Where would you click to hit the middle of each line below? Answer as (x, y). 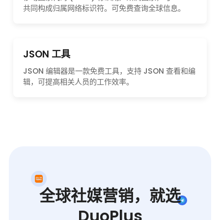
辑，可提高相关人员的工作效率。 (78, 82)
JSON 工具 (47, 54)
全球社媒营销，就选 (110, 195)
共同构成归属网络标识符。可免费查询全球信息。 (104, 8)
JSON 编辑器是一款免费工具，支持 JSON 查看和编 (109, 71)
